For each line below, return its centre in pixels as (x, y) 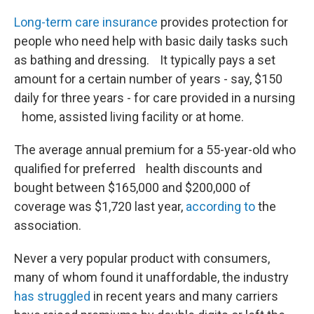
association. (48, 225)
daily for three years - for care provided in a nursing (155, 98)
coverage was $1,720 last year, (100, 206)
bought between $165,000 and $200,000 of (132, 187)
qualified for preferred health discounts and (138, 169)
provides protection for (223, 22)
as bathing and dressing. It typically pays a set (145, 60)
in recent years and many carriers (184, 296)
